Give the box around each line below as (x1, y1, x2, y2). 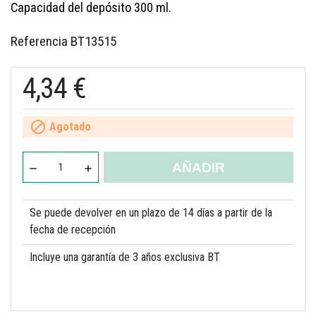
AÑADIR (172, 160, 225, 176)
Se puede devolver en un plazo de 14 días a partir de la (30, 206, 272, 220)
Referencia (11, 33, 68, 50)
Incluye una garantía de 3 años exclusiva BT (30, 250, 220, 265)
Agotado (47, 119, 91, 133)
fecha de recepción (30, 223, 116, 237)
